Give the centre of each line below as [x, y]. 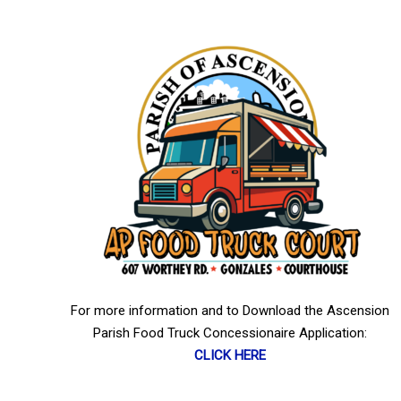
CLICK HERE [230, 355]
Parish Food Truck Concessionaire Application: [230, 333]
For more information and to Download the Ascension [230, 311]
